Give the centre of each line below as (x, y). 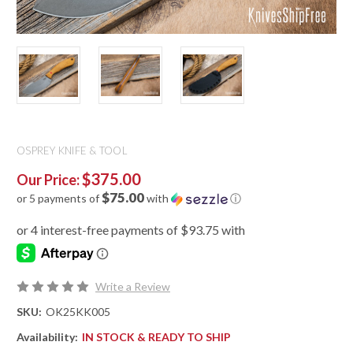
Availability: (47, 337)
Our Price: (49, 180)
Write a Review (132, 287)
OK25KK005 (78, 312)
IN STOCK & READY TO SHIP (156, 337)
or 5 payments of (59, 199)
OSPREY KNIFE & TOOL (72, 151)
